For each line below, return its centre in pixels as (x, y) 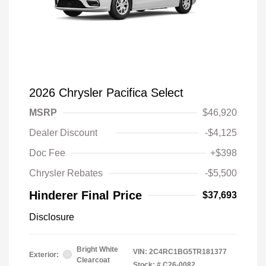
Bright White (97, 249)
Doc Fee (47, 153)
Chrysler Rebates (66, 173)
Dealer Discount (63, 132)
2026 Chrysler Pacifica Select (106, 92)
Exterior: (44, 254)
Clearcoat (93, 260)
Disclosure (52, 217)
